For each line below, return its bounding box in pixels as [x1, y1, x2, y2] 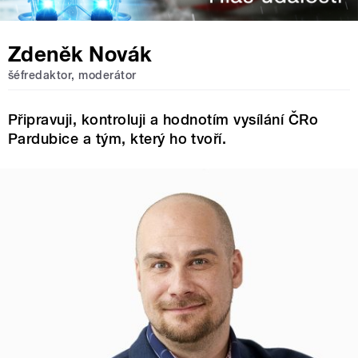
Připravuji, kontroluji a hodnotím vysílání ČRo [8, 110, 319, 128]
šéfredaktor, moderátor [8, 69, 137, 82]
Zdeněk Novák [8, 42, 152, 67]
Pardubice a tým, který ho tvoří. [8, 129, 227, 147]
